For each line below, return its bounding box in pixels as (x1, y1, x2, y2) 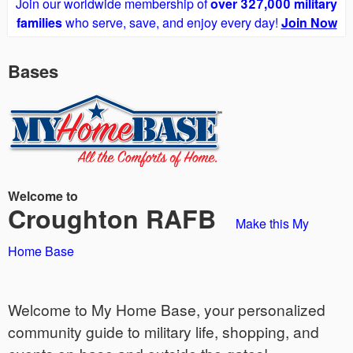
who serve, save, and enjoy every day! (61, 13, 281, 32)
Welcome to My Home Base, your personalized (8, 298, 325, 320)
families (16, 13, 62, 32)
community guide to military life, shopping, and (8, 320, 319, 342)
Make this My (236, 214, 309, 232)
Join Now (281, 13, 337, 32)
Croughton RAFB (8, 199, 223, 236)
